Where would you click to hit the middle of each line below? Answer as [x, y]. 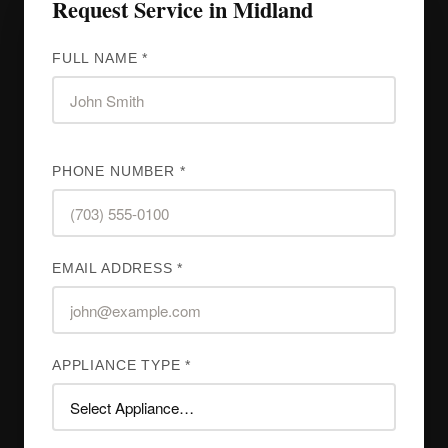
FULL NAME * [100, 58]
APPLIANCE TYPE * [122, 365]
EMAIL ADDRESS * [118, 268]
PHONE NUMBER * [119, 171]
